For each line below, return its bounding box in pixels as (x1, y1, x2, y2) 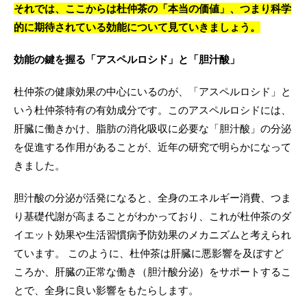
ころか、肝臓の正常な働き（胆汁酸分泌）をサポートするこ (14, 266, 291, 278)
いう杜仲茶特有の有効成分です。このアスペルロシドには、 (14, 104, 291, 116)
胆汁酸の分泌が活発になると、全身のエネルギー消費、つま (14, 192, 291, 204)
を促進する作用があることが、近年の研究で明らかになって (14, 141, 291, 153)
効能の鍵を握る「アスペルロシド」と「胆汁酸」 (14, 53, 240, 65)
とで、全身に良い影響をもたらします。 (14, 284, 199, 296)
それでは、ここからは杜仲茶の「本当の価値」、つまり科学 (14, 3, 291, 14)
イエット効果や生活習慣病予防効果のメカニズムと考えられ (14, 229, 291, 241)
